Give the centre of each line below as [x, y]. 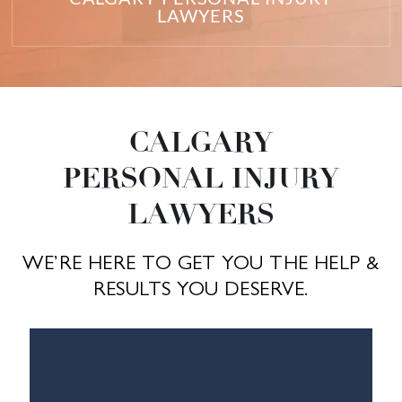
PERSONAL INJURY [201, 178]
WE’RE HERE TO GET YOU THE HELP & [201, 263]
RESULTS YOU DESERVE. [201, 289]
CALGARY [201, 142]
